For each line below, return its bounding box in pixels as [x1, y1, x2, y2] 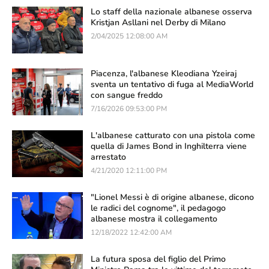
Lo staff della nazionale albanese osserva [91, 6, 252, 18]
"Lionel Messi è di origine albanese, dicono [91, 192, 254, 204]
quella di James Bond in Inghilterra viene [91, 141, 247, 153]
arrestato [91, 151, 126, 163]
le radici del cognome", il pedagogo [91, 202, 226, 214]
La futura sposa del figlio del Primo [91, 253, 226, 265]
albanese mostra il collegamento [91, 213, 217, 225]
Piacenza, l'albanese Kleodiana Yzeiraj [91, 68, 237, 80]
